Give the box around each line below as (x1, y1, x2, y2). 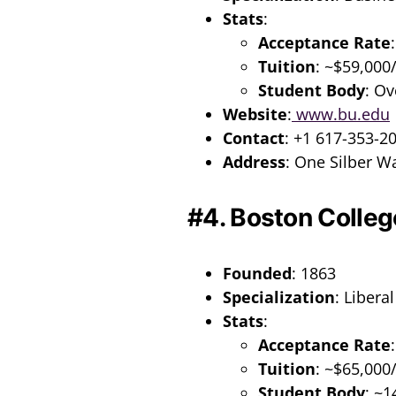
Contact (223, 126, 285, 148)
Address (223, 150, 286, 172)
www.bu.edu (292, 103, 390, 125)
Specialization (223, 286, 335, 308)
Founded (223, 262, 292, 284)
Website (223, 103, 287, 125)
